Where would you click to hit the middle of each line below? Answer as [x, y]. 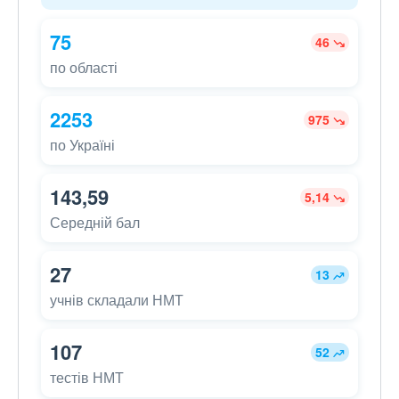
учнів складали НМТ [117, 300]
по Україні [82, 145]
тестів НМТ [87, 378]
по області [84, 68]
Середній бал [95, 223]
